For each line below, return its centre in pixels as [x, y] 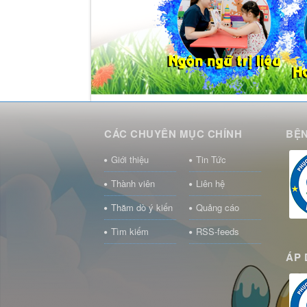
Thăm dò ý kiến [142, 207]
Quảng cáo [217, 207]
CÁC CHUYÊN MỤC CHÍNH [173, 133]
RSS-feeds [217, 231]
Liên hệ [210, 183]
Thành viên [133, 183]
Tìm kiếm [130, 231]
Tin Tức [211, 159]
